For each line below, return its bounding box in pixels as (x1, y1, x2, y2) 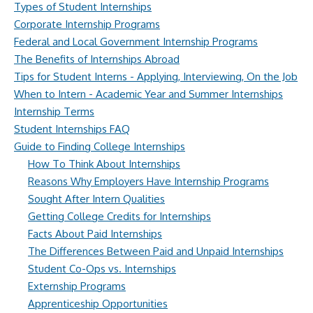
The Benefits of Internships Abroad (14, 52, 180, 66)
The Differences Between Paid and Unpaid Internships (28, 245, 284, 258)
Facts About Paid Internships (28, 227, 162, 240)
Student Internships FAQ (14, 122, 130, 136)
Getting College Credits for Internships (28, 210, 211, 223)
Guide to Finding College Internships (14, 140, 185, 153)
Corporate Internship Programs (14, 17, 160, 31)
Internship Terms (14, 105, 94, 118)
